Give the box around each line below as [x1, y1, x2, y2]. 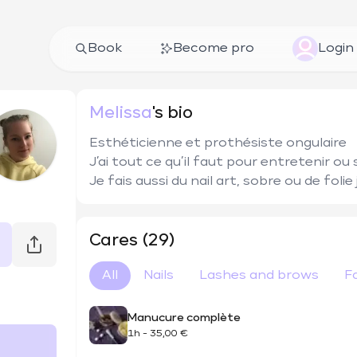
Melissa [89, 105, 152, 121]
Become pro [173, 42, 255, 55]
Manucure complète [127, 312, 241, 324]
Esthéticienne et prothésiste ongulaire [89, 137, 350, 150]
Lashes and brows [199, 269, 319, 282]
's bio [152, 105, 193, 121]
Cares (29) [89, 233, 175, 249]
